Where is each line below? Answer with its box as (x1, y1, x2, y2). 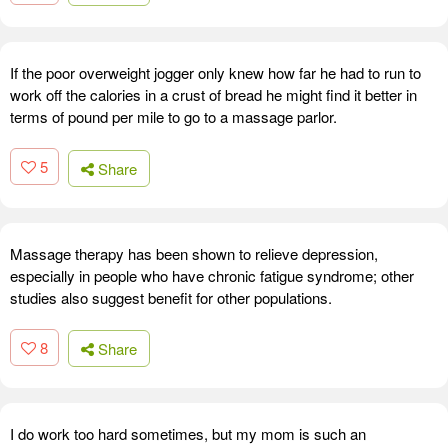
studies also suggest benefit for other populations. (10, 286, 332, 308)
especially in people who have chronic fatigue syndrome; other (10, 264, 414, 286)
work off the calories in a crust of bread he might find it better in (10, 84, 417, 106)
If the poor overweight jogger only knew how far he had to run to (10, 62, 421, 84)
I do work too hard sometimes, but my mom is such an (10, 423, 366, 445)
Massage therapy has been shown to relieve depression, (10, 242, 378, 264)
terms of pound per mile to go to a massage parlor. (10, 106, 337, 128)
